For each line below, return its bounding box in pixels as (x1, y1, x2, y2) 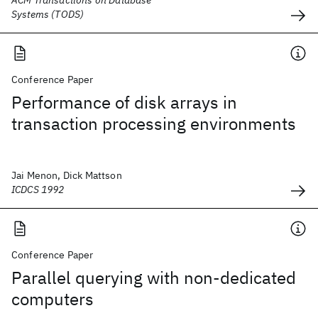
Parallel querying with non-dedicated (11, 266, 296, 289)
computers (11, 287, 94, 310)
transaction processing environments (11, 112, 296, 135)
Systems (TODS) (11, 8, 84, 21)
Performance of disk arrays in (11, 91, 237, 114)
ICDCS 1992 (11, 183, 65, 196)
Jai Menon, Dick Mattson (11, 169, 122, 182)
